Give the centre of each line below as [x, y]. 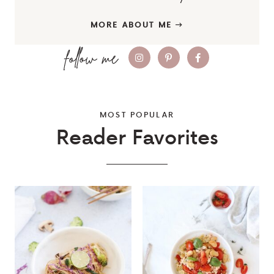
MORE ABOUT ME [133, 24]
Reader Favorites [137, 136]
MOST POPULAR [137, 114]
